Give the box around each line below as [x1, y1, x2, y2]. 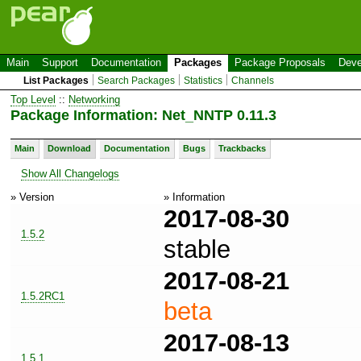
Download [48, 143, 91, 153]
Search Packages [98, 75, 176, 86]
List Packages [23, 75, 89, 86]
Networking [68, 93, 120, 106]
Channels [231, 75, 275, 86]
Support [42, 56, 78, 68]
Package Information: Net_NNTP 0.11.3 [10, 106, 276, 123]
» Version [10, 190, 54, 203]
